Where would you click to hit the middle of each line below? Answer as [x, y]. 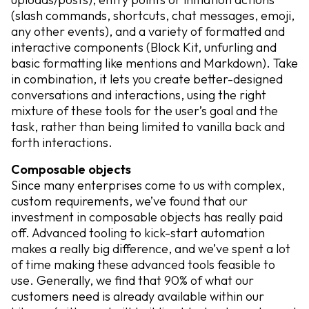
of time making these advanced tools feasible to [143, 265]
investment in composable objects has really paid [147, 217]
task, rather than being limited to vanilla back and [148, 127]
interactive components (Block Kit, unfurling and [144, 47]
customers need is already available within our [138, 296]
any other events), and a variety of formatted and [148, 31]
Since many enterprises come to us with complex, [148, 185]
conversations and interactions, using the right [139, 95]
